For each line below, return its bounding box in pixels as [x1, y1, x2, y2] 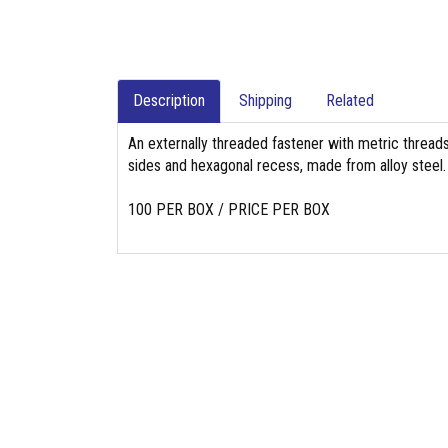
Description [133, 91, 205, 110]
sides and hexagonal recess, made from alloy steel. [128, 156, 446, 175]
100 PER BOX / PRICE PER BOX [128, 200, 330, 219]
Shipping [239, 91, 292, 110]
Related [326, 91, 374, 110]
